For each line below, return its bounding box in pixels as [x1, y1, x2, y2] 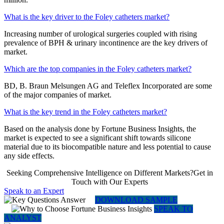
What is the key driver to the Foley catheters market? [4, 12, 169, 21]
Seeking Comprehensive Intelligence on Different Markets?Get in [6, 168, 213, 177]
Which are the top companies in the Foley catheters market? [4, 64, 191, 73]
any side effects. [4, 151, 54, 160]
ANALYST [4, 213, 41, 222]
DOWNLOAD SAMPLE [95, 195, 177, 204]
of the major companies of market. [4, 90, 111, 99]
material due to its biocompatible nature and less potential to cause [4, 142, 211, 151]
